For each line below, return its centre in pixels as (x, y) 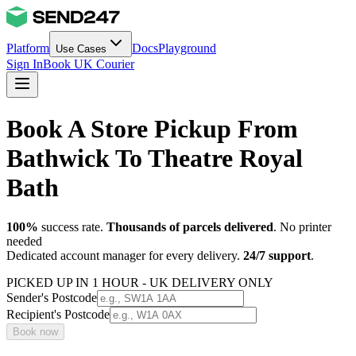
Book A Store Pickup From (152, 129)
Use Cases (81, 49)
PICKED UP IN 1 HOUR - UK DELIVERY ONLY (140, 282)
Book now (35, 331)
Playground (187, 48)
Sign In (25, 64)
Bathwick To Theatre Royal (155, 159)
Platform (28, 48)
